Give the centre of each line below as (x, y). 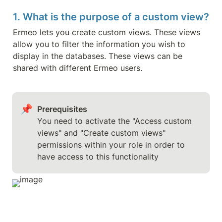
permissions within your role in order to (111, 144)
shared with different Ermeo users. (78, 68)
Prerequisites (62, 109)
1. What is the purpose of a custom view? (111, 17)
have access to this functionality (98, 156)
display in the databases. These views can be (98, 56)
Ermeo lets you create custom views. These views (107, 32)
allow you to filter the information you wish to (99, 44)
